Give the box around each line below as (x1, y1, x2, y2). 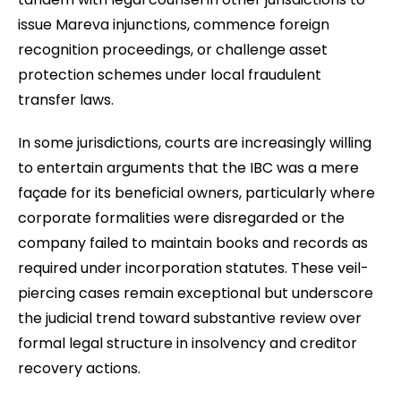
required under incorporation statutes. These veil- (18, 257, 369, 278)
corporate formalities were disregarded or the (18, 207, 345, 228)
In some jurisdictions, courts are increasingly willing (18, 132, 371, 153)
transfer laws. (18, 89, 114, 110)
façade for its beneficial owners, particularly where (18, 182, 375, 203)
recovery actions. (18, 357, 141, 379)
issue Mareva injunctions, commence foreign (18, 13, 329, 35)
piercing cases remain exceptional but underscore (18, 282, 373, 303)
